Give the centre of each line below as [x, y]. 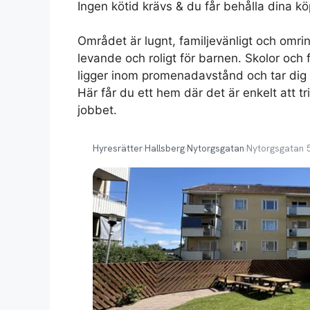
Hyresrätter [118, 148]
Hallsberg [165, 148]
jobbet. [97, 110]
